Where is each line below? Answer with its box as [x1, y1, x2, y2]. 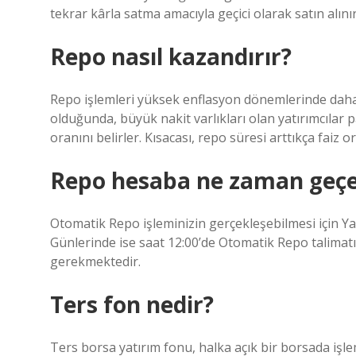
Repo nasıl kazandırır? [50, 41, 292, 72]
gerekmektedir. [50, 253, 141, 270]
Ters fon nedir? [50, 289, 214, 319]
